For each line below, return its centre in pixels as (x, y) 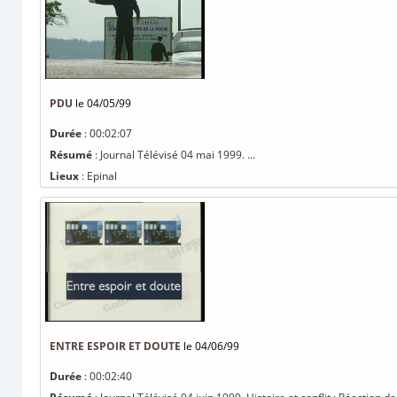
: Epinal (98, 176)
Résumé (71, 155)
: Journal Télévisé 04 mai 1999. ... (174, 155)
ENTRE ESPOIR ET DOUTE (115, 346)
